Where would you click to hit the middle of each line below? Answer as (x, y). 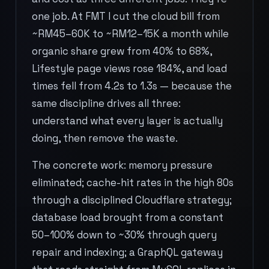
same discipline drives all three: (106, 103)
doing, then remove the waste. (105, 138)
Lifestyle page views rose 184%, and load (129, 68)
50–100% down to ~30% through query (124, 235)
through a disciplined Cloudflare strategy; (132, 200)
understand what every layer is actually (127, 121)
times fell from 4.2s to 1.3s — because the (132, 86)
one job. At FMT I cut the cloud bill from (126, 16)
